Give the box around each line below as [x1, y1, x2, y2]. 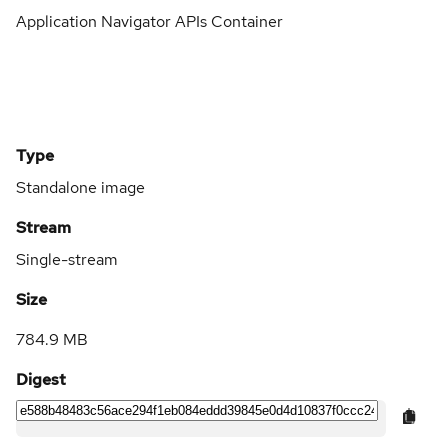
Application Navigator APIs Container [16, 10, 283, 32]
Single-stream [16, 248, 118, 270]
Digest [16, 368, 66, 390]
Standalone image [16, 176, 145, 198]
